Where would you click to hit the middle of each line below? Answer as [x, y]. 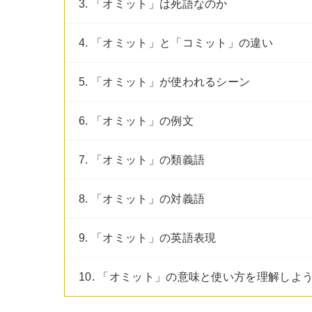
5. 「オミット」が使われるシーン [165, 82]
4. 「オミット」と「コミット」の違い [176, 43]
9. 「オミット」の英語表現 [148, 238]
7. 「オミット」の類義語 [142, 160]
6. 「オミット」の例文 [136, 121]
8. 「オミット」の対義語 [142, 199]
